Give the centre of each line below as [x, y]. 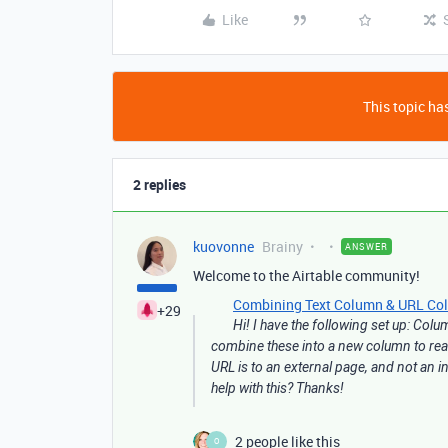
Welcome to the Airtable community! [306, 275]
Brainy [282, 246]
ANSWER [366, 246]
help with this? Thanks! [277, 387]
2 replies [159, 184]
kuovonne [223, 246]
